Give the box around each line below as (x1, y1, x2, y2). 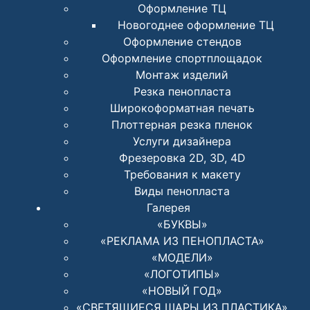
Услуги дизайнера (133, 134, 231, 149)
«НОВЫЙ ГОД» (142, 284, 222, 298)
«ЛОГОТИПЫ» (144, 267, 220, 282)
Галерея (146, 201, 190, 215)
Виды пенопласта (134, 184, 230, 199)
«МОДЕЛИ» (151, 250, 213, 265)
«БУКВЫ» (156, 217, 208, 232)
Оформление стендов (122, 35, 241, 49)
